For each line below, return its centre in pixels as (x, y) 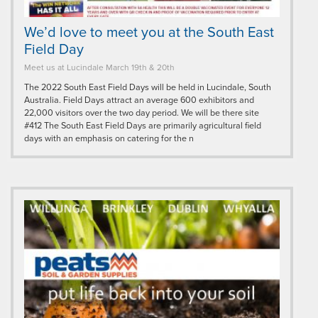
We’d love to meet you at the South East (149, 32)
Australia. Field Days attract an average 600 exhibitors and (139, 100)
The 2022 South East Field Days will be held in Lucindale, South (148, 87)
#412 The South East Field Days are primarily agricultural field (143, 125)
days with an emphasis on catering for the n (109, 138)
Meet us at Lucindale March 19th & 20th (99, 67)
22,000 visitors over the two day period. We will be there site (142, 113)
